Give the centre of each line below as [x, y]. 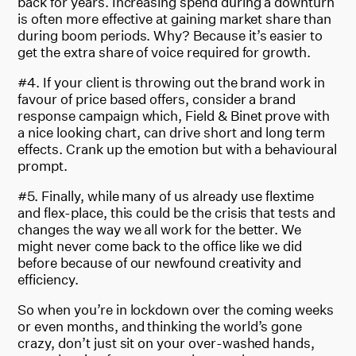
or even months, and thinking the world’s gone [160, 326]
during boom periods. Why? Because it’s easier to [170, 35]
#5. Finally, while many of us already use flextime [166, 195]
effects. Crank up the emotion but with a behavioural [177, 149]
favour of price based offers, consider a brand [157, 99]
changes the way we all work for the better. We [160, 229]
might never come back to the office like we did [160, 246]
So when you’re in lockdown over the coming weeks [176, 309]
